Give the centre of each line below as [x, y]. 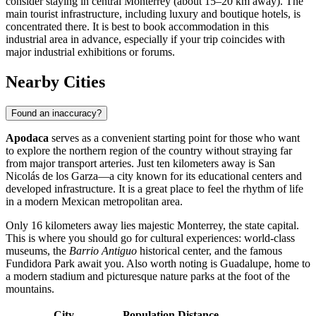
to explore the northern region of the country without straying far [149, 150]
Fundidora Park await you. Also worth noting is [113, 263]
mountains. [30, 288]
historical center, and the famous [209, 250]
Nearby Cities [55, 82]
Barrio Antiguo [103, 250]
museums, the [37, 250]
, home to [290, 263]
